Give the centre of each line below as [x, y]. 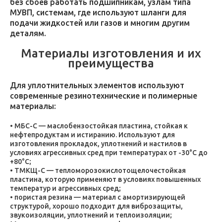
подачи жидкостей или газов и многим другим [100, 23]
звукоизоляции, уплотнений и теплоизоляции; [91, 215]
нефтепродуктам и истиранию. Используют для [92, 135]
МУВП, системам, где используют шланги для [98, 12]
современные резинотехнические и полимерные [104, 96]
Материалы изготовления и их [111, 53]
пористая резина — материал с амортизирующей [100, 197]
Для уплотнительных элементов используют [97, 85]
